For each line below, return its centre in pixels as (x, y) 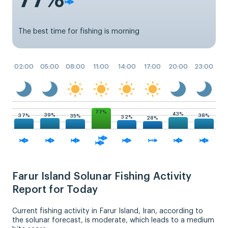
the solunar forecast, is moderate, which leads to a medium (113, 220)
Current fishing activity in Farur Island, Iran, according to (108, 211)
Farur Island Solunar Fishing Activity (102, 176)
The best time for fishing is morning (79, 31)
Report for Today (55, 190)
